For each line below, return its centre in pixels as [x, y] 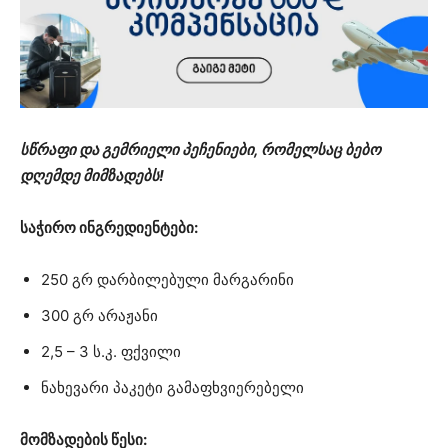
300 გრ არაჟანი [99, 315]
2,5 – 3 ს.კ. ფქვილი [111, 351]
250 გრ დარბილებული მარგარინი [167, 279]
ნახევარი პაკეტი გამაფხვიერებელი [172, 387]
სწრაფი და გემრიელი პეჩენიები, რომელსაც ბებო [200, 149]
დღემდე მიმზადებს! [92, 175]
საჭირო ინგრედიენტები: [109, 227]
